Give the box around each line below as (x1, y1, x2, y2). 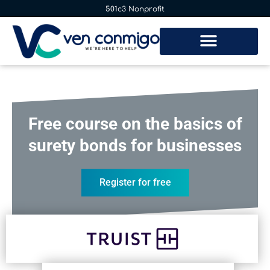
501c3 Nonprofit (105, 5, 165, 13)
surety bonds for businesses (28, 136, 242, 155)
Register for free (99, 177, 171, 188)
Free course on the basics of (28, 114, 242, 134)
